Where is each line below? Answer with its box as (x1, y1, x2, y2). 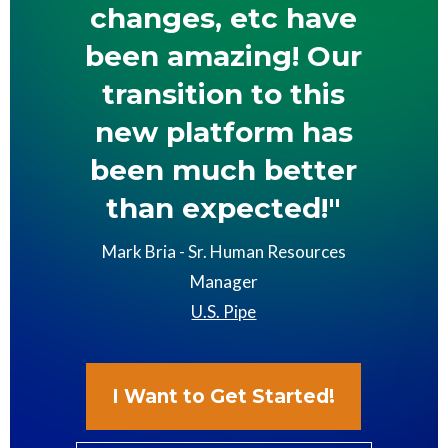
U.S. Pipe (191, 301, 257, 323)
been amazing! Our (85, 39, 363, 74)
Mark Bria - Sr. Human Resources (101, 241, 346, 263)
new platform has (94, 115, 353, 150)
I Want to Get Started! (112, 385, 336, 409)
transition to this (102, 77, 346, 112)
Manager (189, 271, 258, 293)
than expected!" (106, 191, 342, 226)
